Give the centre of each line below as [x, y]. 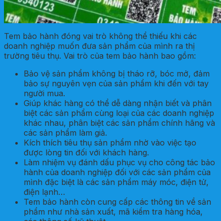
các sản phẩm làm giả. [65, 132]
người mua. [44, 93]
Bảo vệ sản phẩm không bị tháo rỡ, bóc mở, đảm [117, 73]
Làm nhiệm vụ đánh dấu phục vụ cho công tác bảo [119, 162]
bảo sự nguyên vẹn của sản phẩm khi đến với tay [116, 83]
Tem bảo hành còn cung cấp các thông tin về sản [117, 202]
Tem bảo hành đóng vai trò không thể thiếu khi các [100, 36]
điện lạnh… [44, 192]
